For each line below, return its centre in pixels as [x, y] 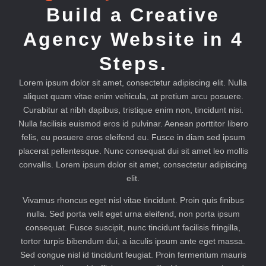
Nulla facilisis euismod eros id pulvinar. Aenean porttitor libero [133, 123]
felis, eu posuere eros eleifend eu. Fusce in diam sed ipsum [133, 137]
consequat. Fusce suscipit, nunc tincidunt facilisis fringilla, [133, 228]
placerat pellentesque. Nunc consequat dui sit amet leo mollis [133, 151]
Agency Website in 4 [133, 39]
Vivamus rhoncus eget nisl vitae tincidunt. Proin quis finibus [133, 200]
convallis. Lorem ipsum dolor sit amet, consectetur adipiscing [133, 164]
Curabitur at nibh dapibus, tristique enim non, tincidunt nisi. [133, 110]
